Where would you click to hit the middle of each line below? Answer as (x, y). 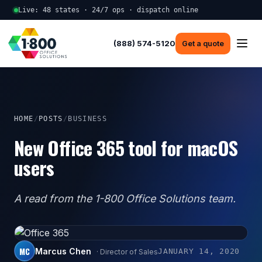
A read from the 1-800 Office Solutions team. (125, 199)
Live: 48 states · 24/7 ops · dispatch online (108, 10)
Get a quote (203, 43)
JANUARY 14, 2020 (199, 251)
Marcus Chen (63, 251)
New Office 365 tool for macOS (126, 148)
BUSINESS (88, 119)
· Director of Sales (126, 251)
